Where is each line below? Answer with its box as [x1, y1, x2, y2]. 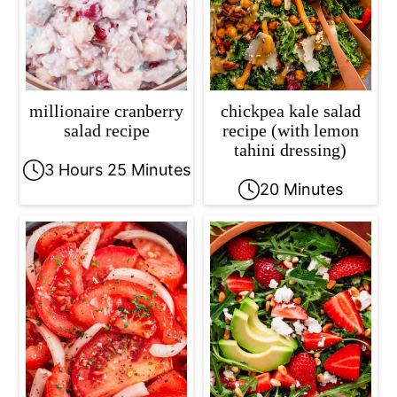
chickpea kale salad [220, 101, 361, 121]
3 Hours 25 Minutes [43, 160, 191, 180]
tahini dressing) [234, 140, 347, 160]
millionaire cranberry [29, 101, 184, 121]
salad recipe [63, 121, 150, 141]
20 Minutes [259, 180, 343, 199]
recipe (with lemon [222, 121, 359, 141]
